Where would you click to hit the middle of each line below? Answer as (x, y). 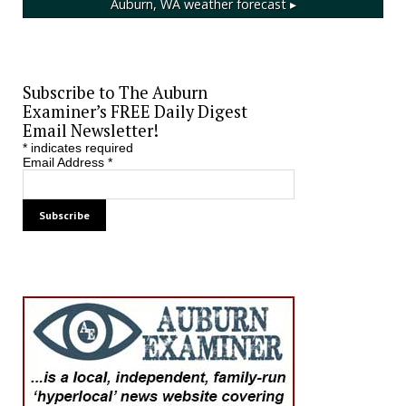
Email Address (65, 162)
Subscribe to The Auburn (115, 92)
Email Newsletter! (90, 130)
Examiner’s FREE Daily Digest (135, 111)
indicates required (80, 147)
